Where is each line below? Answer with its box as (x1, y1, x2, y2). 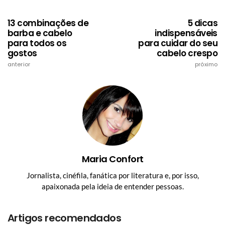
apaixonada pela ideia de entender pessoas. (41, 181, 184, 191)
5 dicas (187, 17, 217, 29)
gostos (8, 47, 37, 59)
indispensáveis (155, 27, 217, 39)
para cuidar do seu (138, 37, 217, 49)
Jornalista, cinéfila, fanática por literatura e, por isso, (26, 170, 199, 180)
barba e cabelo (8, 27, 72, 39)
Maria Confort (81, 152, 144, 165)
